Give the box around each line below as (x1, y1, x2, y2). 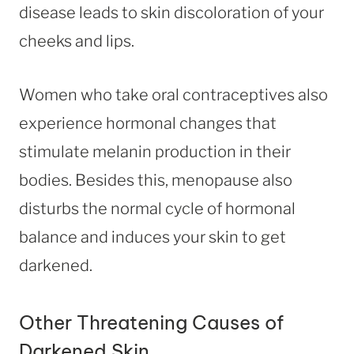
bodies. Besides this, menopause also (19, 170, 292, 190)
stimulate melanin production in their (19, 141, 291, 161)
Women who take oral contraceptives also (19, 85, 328, 104)
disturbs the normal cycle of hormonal (19, 198, 296, 218)
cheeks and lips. (19, 31, 134, 51)
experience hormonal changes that (19, 113, 277, 133)
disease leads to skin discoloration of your (19, 2, 324, 22)
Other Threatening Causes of (19, 310, 284, 334)
